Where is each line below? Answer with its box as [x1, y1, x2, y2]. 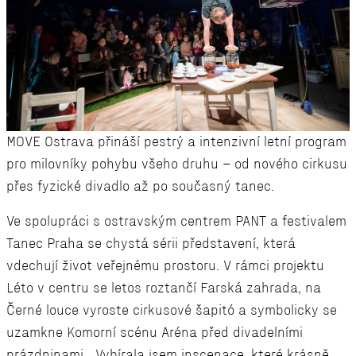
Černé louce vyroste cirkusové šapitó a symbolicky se [6, 303, 337, 318]
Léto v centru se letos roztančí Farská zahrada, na [6, 281, 321, 296]
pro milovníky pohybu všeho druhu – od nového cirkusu [6, 157, 347, 172]
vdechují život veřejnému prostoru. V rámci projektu [6, 258, 324, 273]
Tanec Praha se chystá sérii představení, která [6, 236, 296, 251]
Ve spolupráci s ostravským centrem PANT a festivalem [6, 214, 346, 229]
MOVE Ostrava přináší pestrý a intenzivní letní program [6, 134, 346, 149]
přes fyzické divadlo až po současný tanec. [6, 179, 274, 194]
